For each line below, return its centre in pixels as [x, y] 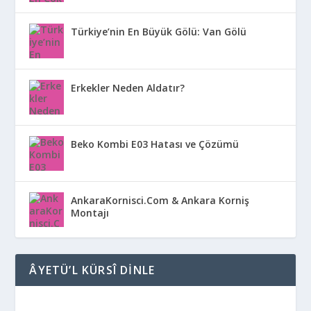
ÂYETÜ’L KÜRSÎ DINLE [92, 270]
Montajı [90, 213]
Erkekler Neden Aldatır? [128, 88]
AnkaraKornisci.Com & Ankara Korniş [160, 201]
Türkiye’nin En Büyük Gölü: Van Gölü [159, 32]
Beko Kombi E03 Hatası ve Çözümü [155, 144]
